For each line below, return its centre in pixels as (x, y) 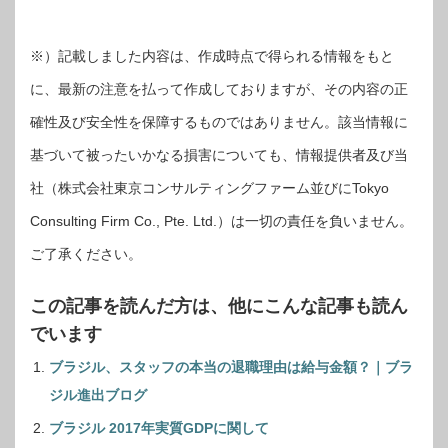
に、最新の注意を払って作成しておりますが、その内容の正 (219, 88)
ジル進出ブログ (98, 394)
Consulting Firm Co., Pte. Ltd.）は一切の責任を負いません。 (221, 220)
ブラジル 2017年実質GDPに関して (159, 427)
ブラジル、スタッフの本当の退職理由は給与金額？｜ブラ (231, 366)
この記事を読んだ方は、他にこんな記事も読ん (219, 305)
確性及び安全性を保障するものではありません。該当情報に (219, 121)
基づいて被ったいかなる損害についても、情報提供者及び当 (219, 154)
